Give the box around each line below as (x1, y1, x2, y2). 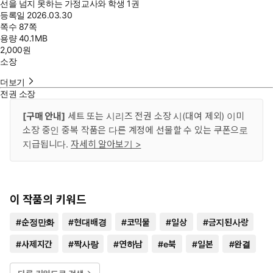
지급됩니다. (23, 138, 71, 150)
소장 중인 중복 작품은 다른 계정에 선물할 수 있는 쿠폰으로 (23, 124, 249, 136)
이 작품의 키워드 (10, 193, 87, 206)
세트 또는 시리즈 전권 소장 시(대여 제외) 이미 (65, 110, 244, 122)
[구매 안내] (23, 110, 65, 122)
